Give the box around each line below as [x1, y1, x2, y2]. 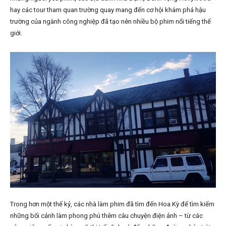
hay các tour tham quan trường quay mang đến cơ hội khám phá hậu [10, 6, 206, 14]
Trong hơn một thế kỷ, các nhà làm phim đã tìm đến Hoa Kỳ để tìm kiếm [10, 200, 214, 208]
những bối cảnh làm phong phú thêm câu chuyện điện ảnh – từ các [10, 212, 203, 220]
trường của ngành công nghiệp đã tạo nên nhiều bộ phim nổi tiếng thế [10, 18, 211, 26]
